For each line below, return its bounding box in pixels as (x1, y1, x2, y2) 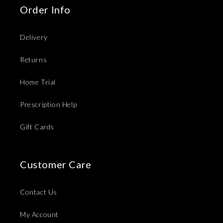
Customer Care (20, 158, 92, 170)
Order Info (20, 3, 71, 15)
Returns (20, 55, 47, 64)
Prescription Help (20, 100, 77, 109)
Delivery (20, 32, 48, 41)
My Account (20, 210, 59, 219)
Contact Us (20, 187, 57, 196)
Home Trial (20, 77, 56, 86)
